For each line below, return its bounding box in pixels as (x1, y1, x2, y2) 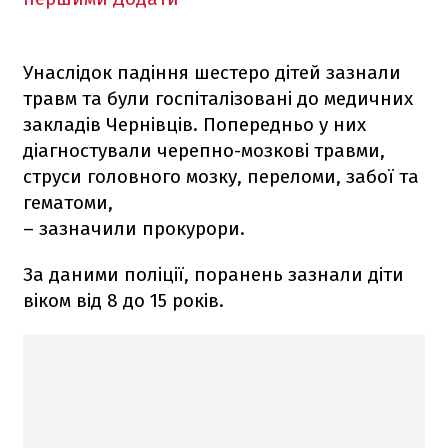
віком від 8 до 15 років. (23, 288, 224, 312)
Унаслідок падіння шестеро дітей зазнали (23, 60, 401, 84)
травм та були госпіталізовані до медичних (23, 86, 413, 110)
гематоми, (23, 190, 113, 214)
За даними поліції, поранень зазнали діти (23, 262, 404, 286)
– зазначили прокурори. (23, 216, 245, 240)
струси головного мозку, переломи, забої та (23, 164, 419, 188)
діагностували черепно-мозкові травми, (23, 138, 385, 162)
